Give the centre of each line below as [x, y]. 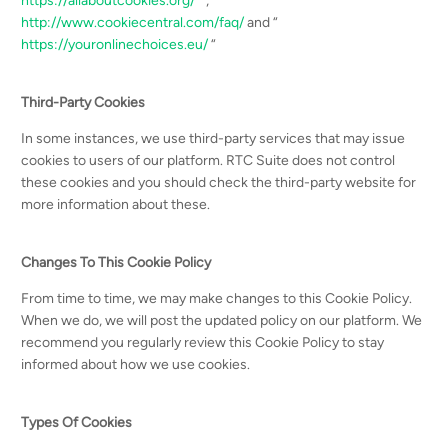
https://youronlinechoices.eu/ [115, 44]
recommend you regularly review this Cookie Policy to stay [203, 342]
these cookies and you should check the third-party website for [219, 182]
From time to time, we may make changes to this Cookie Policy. [217, 298]
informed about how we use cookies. [136, 364]
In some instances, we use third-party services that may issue [213, 138]
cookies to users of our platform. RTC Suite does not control [208, 160]
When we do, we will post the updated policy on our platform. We [222, 320]
